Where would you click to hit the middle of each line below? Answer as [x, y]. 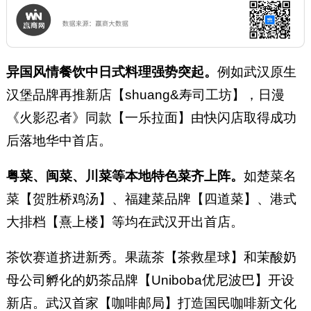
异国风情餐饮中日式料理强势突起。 [111, 72]
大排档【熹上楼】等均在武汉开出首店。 [125, 221]
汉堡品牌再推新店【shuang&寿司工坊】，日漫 [145, 95]
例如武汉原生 [257, 72]
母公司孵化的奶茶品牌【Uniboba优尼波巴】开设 [150, 280]
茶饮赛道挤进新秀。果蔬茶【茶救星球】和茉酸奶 [151, 257]
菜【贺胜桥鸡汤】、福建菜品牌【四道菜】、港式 [151, 199]
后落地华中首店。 [59, 141]
